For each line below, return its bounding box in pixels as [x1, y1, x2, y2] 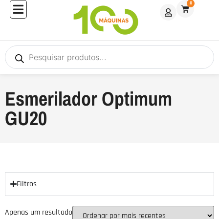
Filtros [17, 178, 37, 189]
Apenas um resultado [5, 207, 72, 218]
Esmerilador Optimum [5, 85, 172, 111]
